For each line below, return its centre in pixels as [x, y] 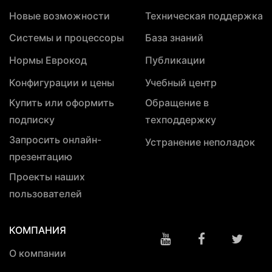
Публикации [175, 60]
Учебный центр [181, 83]
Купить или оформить [62, 102]
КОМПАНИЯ [38, 230]
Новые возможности [59, 15]
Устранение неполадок [200, 142]
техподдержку [181, 119]
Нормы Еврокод [48, 60]
